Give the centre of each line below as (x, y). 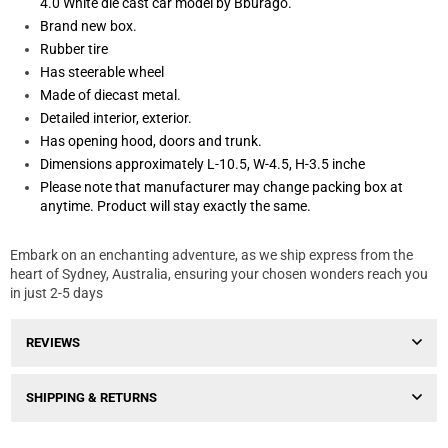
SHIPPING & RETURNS (91, 398)
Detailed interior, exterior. (116, 118)
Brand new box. (88, 26)
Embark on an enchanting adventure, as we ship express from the (211, 255)
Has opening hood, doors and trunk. (151, 141)
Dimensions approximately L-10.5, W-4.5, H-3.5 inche (202, 164)
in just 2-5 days (56, 293)
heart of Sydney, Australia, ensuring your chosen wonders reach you (219, 274)
